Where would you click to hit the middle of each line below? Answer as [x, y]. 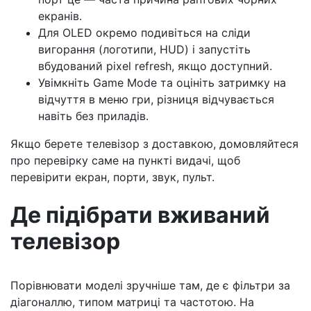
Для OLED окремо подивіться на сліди [144, 33]
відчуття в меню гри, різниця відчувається [156, 99]
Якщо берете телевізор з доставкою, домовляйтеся [154, 144]
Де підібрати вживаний [140, 215]
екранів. [60, 16]
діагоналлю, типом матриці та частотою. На [132, 302]
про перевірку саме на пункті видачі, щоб [125, 160]
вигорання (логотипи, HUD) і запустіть [144, 49]
